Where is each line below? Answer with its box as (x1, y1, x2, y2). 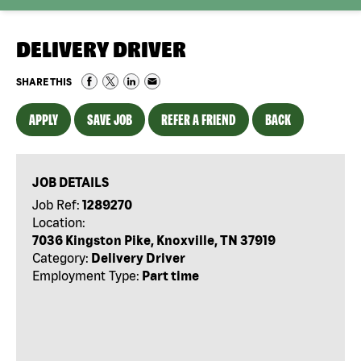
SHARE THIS (16, 76, 72, 87)
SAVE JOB (87, 110, 132, 128)
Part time (142, 268, 200, 283)
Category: (32, 250, 89, 265)
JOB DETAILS (32, 174, 110, 189)
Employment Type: (32, 268, 140, 283)
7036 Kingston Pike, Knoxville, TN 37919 (32, 232, 276, 247)
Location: (32, 214, 86, 230)
